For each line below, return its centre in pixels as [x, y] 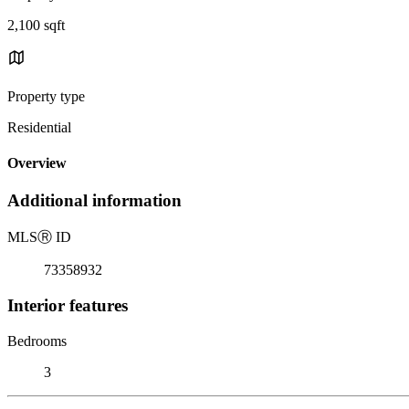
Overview [37, 163]
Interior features [68, 305]
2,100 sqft [36, 25]
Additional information [94, 201]
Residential [39, 127]
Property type [46, 96]
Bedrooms [37, 341]
